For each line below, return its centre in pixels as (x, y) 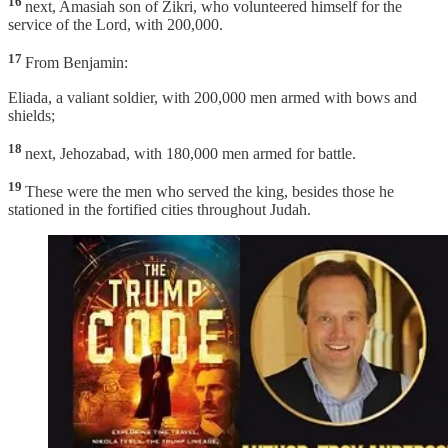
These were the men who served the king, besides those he (209, 192)
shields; (31, 115)
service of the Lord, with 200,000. (115, 25)
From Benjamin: (76, 63)
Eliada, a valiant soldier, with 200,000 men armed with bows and (212, 97)
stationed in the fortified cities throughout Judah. (159, 210)
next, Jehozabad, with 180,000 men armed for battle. (190, 153)
